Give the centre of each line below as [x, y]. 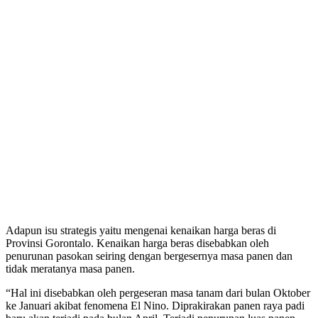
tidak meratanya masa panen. [70, 269]
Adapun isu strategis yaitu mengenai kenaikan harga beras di [141, 230]
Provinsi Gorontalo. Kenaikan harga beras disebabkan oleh [137, 243]
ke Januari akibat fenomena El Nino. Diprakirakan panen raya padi [155, 306]
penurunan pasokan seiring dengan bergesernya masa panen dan [149, 256]
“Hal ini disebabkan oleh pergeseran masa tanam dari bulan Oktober [158, 293]
